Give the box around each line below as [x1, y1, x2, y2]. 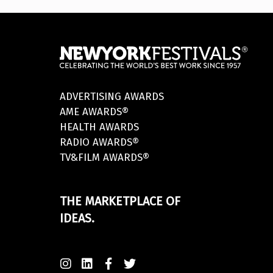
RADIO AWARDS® [60, 136, 140, 149]
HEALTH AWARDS [60, 121, 140, 134]
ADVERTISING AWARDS [60, 90, 165, 104]
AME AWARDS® [60, 105, 129, 119]
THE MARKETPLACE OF [60, 194, 181, 209]
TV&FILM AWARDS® [60, 151, 150, 165]
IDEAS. [60, 211, 95, 226]
